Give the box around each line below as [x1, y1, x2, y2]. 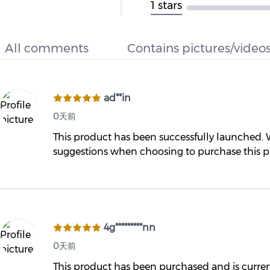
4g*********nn [104, 222, 155, 233]
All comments [5, 41, 89, 55]
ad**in [104, 92, 131, 104]
